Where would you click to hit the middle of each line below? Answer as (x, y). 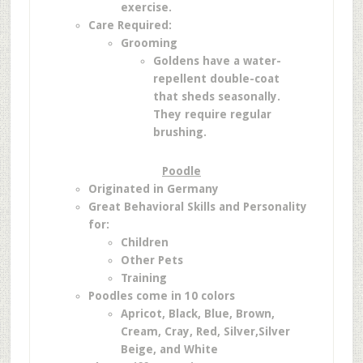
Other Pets (152, 260)
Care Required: (130, 25)
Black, (186, 314)
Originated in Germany (153, 189)
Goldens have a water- (217, 61)
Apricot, (144, 314)
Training (143, 278)
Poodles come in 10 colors (161, 296)
